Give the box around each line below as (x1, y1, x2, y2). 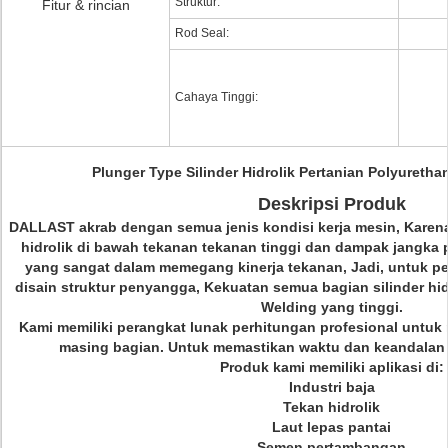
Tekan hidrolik (283, 399, 380, 415)
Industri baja (288, 379, 375, 395)
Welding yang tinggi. (260, 299, 403, 315)
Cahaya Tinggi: (175, 90, 258, 104)
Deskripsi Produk (257, 194, 406, 214)
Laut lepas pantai (272, 419, 391, 435)
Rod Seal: (175, 26, 229, 40)
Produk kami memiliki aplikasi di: (219, 359, 444, 375)
